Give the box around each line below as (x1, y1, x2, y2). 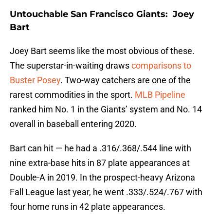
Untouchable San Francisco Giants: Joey (10, 9, 194, 20)
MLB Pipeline (135, 90, 185, 100)
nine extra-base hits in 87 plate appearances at (10, 158, 190, 168)
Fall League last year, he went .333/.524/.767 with (10, 187, 202, 198)
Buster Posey (10, 75, 60, 86)
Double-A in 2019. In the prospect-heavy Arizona (10, 172, 195, 183)
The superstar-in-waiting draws (10, 60, 131, 71)
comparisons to (131, 60, 191, 71)
